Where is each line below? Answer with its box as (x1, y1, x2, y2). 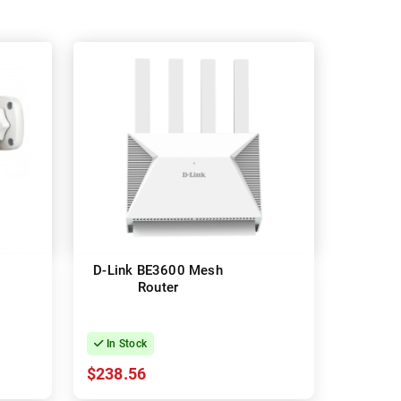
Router (137, 279, 179, 296)
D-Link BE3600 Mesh (93, 262, 223, 279)
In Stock (103, 337, 148, 351)
